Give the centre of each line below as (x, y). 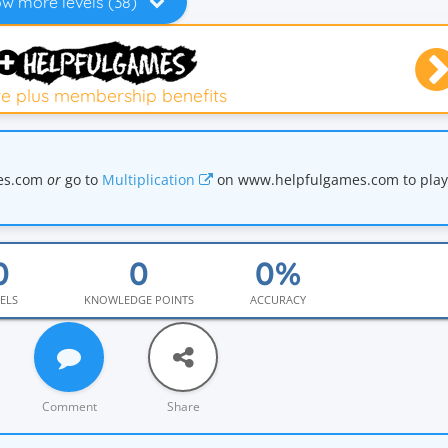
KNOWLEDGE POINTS (138, 299)
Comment (69, 406)
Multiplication (150, 179)
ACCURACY (277, 299)
